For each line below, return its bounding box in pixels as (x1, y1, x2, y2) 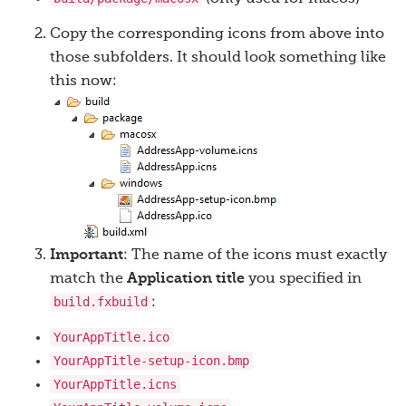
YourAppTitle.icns (53, 377, 177, 392)
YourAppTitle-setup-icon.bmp (53, 353, 249, 369)
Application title (127, 272, 245, 287)
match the (50, 272, 127, 287)
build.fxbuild (53, 295, 148, 310)
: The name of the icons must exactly (123, 248, 387, 264)
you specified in (245, 272, 362, 287)
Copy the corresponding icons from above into (50, 27, 384, 43)
